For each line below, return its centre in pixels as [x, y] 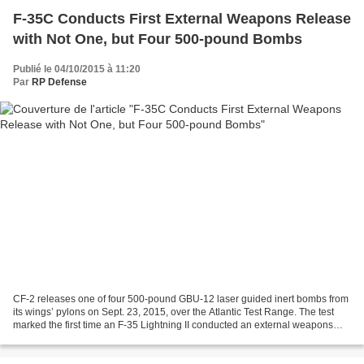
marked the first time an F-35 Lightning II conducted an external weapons [173, 325]
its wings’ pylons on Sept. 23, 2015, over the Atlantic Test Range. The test [173, 312]
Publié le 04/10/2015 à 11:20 [77, 69]
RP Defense [59, 82]
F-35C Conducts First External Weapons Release [182, 18]
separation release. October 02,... [86, 338]
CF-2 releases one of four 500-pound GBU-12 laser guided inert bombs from [181, 299]
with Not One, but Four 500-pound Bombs [158, 39]
